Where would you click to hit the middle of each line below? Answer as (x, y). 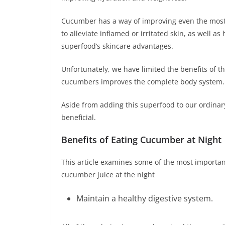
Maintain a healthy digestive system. (145, 199)
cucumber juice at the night (108, 175)
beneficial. (79, 118)
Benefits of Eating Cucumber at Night (141, 140)
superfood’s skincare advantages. (117, 46)
